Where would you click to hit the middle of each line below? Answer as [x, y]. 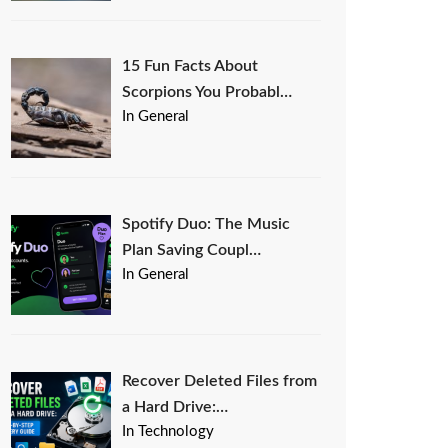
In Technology [168, 431]
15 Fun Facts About [190, 66]
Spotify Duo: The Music [206, 223]
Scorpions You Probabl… [207, 92]
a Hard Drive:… [175, 406]
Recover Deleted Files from [220, 380]
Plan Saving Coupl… [192, 249]
